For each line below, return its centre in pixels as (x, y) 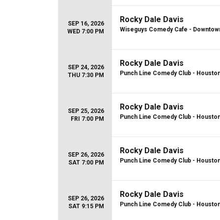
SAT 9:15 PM (86, 206)
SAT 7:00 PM (86, 163)
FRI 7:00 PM (87, 119)
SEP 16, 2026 (86, 24)
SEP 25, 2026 (86, 111)
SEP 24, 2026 (86, 67)
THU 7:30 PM (86, 75)
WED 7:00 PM (86, 31)
